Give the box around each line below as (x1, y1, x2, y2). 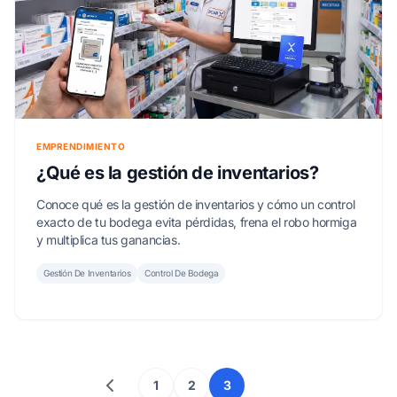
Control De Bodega (144, 268, 219, 279)
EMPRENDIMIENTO (36, 141, 125, 152)
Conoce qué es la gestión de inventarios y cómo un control (36, 197, 355, 213)
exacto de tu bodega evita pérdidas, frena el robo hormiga (36, 214, 357, 230)
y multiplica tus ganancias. (36, 232, 181, 248)
